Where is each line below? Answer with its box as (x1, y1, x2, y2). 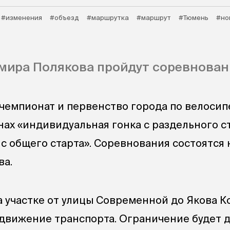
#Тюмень (179, 14, 208, 22)
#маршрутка (87, 14, 129, 22)
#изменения (1, 14, 42, 22)
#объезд (50, 14, 79, 22)
